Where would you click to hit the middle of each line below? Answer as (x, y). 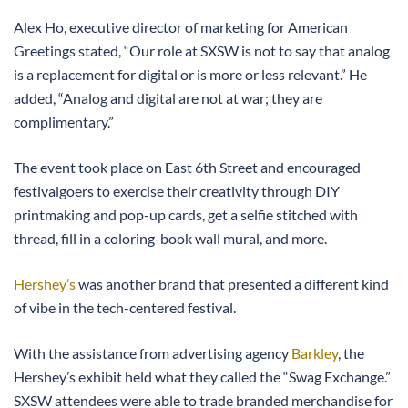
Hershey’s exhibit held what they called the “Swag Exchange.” (202, 377)
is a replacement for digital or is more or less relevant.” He (190, 74)
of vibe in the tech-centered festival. (125, 307)
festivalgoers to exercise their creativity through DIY (177, 191)
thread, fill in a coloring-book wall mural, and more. (170, 238)
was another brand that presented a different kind (232, 284)
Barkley (315, 353)
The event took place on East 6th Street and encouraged (187, 167)
